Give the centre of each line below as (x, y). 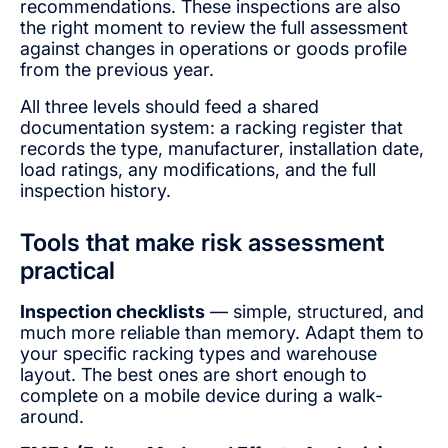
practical (67, 271)
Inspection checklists (112, 312)
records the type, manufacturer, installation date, (222, 149)
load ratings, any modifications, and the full (198, 170)
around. (52, 417)
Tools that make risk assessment (202, 243)
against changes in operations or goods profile (213, 49)
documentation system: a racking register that (211, 128)
